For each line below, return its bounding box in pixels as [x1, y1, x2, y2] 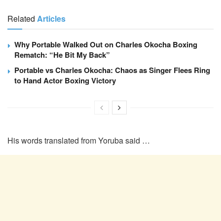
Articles [37, 12, 66, 24]
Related [7, 12, 35, 24]
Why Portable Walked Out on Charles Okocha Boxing [14, 38, 197, 50]
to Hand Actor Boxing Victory [14, 74, 116, 86]
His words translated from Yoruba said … [7, 134, 150, 146]
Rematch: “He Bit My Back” [14, 49, 110, 60]
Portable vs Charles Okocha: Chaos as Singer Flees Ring [14, 64, 210, 75]
